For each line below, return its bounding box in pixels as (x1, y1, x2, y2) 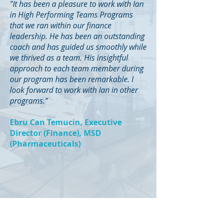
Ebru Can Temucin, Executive (10, 117, 122, 128)
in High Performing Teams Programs (10, 9, 133, 20)
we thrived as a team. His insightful (10, 52, 128, 63)
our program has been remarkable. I (10, 74, 133, 85)
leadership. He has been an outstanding (10, 31, 145, 42)
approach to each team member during (10, 63, 144, 74)
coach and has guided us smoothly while (10, 42, 147, 52)
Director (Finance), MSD (10, 128, 101, 138)
